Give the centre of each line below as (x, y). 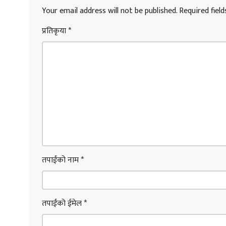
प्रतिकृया (55, 31)
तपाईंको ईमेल (63, 203)
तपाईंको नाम (61, 160)
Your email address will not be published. (109, 11)
